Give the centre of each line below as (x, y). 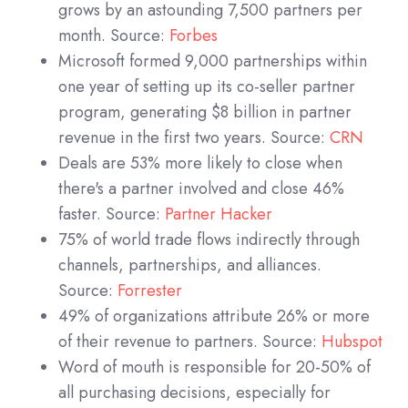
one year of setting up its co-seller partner (207, 86)
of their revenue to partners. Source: (190, 341)
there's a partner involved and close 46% (201, 188)
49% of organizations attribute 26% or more (214, 316)
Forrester (150, 290)
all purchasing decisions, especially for (194, 392)
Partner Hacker (219, 214)
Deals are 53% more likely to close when (200, 163)
